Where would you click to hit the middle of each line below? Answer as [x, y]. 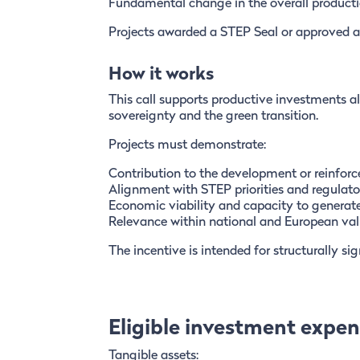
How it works [161, 76]
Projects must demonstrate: [187, 146]
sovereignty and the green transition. [213, 117]
